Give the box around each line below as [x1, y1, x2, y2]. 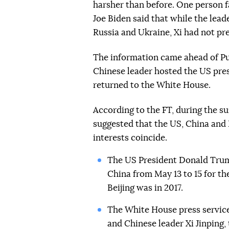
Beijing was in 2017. [107, 184, 183, 192]
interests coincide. [93, 133, 167, 142]
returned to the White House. [93, 81, 211, 89]
